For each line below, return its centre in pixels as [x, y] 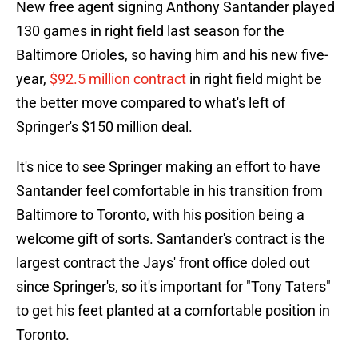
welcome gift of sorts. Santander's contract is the [171, 239]
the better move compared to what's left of [151, 103]
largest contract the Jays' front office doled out [163, 263]
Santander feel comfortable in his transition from [169, 191]
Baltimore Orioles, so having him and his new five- [172, 55]
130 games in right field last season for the [150, 31]
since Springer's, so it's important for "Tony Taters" [173, 287]
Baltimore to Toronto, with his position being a [160, 215]
